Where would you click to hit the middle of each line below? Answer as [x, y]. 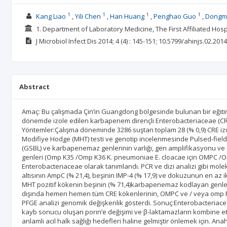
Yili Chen [88, 16]
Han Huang [127, 16]
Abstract [34, 87]
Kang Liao [51, 16]
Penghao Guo [175, 16]
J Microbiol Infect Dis [66, 41]
